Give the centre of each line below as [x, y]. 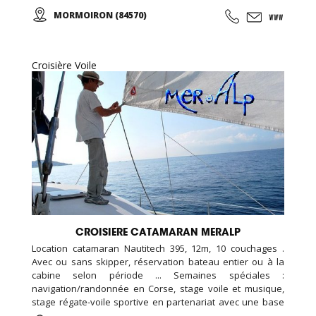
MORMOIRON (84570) [100, 15]
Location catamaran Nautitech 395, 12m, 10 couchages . [158, 249]
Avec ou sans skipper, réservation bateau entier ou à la [158, 262]
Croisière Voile [64, 65]
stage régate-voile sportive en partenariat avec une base [158, 302]
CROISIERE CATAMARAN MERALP [158, 232]
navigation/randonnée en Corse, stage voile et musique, [158, 289]
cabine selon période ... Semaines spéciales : [158, 275]
